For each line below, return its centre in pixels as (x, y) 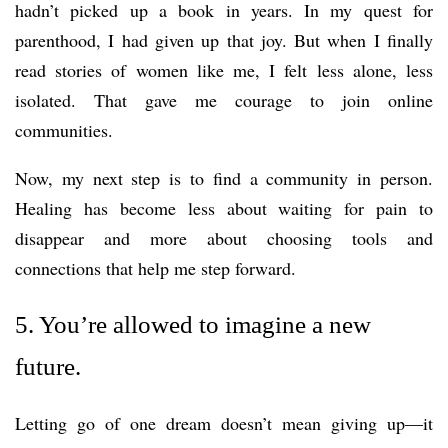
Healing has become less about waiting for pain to (224, 207)
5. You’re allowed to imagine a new (193, 324)
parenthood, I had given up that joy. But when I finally (224, 39)
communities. (64, 129)
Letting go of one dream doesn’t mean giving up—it (224, 423)
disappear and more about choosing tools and (224, 237)
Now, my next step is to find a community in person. (224, 177)
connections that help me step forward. (155, 267)
